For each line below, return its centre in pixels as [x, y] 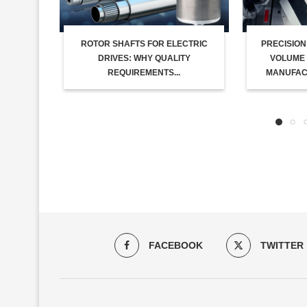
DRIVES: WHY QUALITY [144, 59]
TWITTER [282, 245]
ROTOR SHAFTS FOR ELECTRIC [144, 44]
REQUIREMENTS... [144, 73]
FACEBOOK [175, 245]
